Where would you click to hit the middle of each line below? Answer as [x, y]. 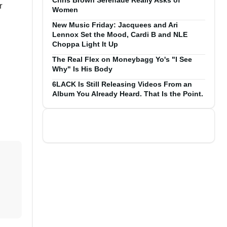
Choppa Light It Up [85, 44]
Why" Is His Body [82, 69]
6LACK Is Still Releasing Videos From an [122, 84]
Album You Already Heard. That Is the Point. [128, 94]
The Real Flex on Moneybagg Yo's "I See [122, 59]
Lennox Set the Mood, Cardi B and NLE [120, 34]
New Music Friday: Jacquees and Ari [115, 25]
